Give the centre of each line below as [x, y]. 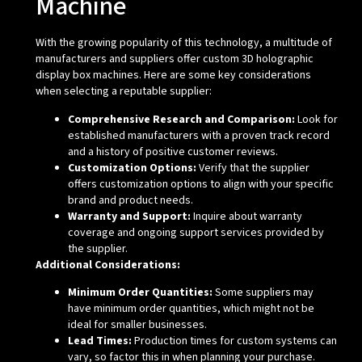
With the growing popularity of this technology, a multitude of [183, 43]
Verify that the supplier [253, 168]
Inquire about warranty [246, 216]
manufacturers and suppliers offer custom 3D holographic [174, 59]
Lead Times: [99, 341]
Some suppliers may [263, 293]
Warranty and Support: [129, 216]
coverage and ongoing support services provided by [196, 232]
